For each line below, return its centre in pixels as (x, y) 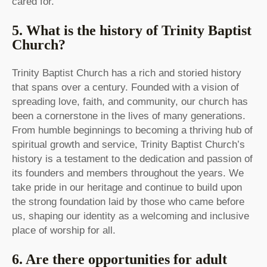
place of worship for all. (64, 231)
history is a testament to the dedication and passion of (132, 159)
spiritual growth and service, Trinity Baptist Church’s (128, 145)
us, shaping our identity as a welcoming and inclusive (131, 216)
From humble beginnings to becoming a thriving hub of (132, 131)
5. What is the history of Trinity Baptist (132, 31)
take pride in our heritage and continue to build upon (127, 188)
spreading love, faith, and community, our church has (130, 102)
